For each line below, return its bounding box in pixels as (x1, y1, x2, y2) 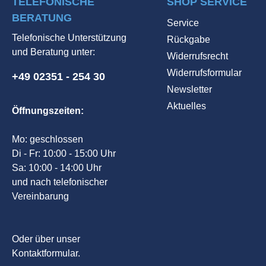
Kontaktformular (12, 248, 78, 258)
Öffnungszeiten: (12, 106, 84, 116)
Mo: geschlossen (12, 134, 83, 144)
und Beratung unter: (12, 47, 95, 57)
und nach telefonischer (12, 177, 107, 187)
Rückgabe (166, 34, 210, 45)
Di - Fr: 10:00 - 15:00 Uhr (12, 148, 116, 159)
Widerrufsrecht (166, 51, 228, 61)
